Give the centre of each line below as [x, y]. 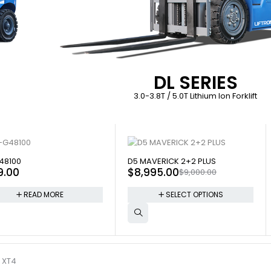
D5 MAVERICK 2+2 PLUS [172, 162]
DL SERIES [195, 83]
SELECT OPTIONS [194, 195]
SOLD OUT [149, 157]
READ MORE [44, 195]
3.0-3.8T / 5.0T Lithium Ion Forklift [195, 96]
